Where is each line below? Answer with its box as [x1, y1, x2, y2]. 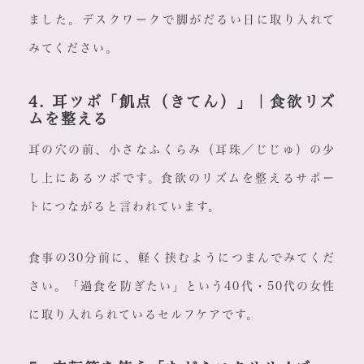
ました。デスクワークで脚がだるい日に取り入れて [28, 14, 336, 26]
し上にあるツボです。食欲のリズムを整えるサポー [28, 172, 336, 184]
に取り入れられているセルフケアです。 [28, 309, 259, 321]
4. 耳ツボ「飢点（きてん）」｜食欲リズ [28, 94, 336, 110]
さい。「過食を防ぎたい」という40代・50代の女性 [28, 280, 336, 292]
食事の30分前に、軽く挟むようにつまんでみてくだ [28, 252, 336, 264]
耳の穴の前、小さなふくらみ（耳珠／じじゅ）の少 [28, 144, 336, 156]
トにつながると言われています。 [28, 201, 221, 213]
